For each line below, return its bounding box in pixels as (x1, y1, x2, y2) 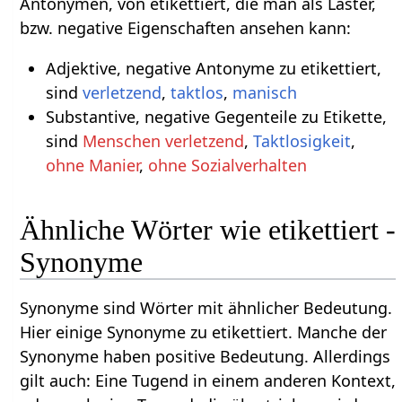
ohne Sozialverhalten (147, 153, 307, 176)
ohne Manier (45, 153, 139, 176)
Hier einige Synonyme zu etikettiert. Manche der (20, 321, 388, 344)
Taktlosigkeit (252, 129, 351, 152)
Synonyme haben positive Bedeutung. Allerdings (20, 345, 391, 368)
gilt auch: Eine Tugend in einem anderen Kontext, (20, 370, 397, 392)
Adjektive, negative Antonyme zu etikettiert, (45, 57, 381, 79)
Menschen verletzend (82, 129, 244, 152)
